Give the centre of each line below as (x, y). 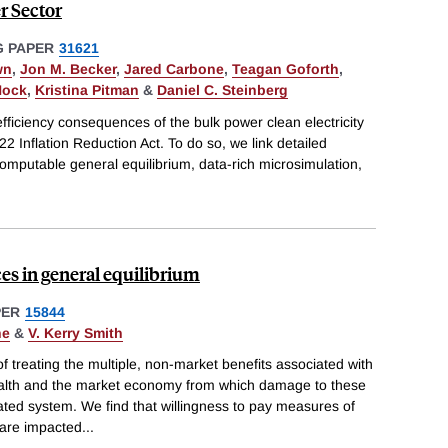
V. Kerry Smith (75, 332)
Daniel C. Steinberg (222, 89)
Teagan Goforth (285, 68)
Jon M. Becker (68, 68)
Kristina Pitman (87, 89)
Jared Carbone (174, 68)
